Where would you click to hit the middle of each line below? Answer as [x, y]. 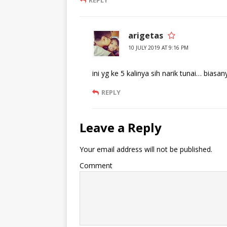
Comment [96, 165]
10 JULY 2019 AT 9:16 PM [158, 48]
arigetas [146, 35]
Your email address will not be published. [146, 149]
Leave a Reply [121, 127]
